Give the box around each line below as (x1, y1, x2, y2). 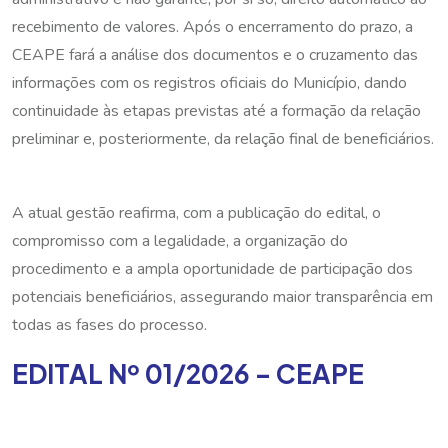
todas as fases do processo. (12, 313, 207, 336)
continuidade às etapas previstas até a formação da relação (12, 99, 421, 122)
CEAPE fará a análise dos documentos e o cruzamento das (12, 43, 418, 66)
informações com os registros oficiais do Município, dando (12, 71, 407, 94)
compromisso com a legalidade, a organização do (12, 229, 348, 252)
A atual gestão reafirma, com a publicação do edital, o (12, 201, 381, 224)
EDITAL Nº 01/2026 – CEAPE (12, 356, 364, 390)
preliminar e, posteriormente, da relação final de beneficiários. (12, 127, 434, 150)
